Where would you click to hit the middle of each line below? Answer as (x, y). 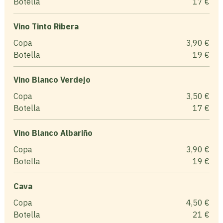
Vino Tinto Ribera (46, 26)
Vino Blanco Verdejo (52, 79)
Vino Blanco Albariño (53, 133)
